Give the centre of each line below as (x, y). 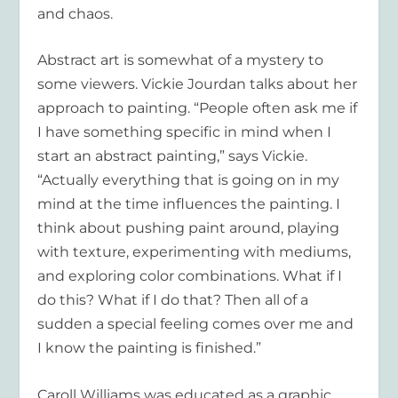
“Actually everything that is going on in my (189, 180)
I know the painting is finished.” (150, 348)
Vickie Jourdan (194, 84)
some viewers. (90, 84)
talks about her (302, 84)
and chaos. (76, 13)
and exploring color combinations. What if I (190, 276)
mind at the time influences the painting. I (189, 204)
